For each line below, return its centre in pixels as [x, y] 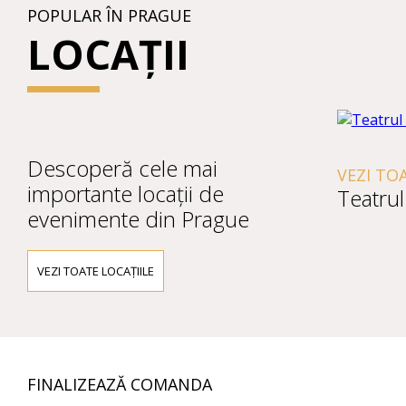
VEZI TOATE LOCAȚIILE [96, 271]
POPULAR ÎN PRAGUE [109, 15]
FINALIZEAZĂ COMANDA [120, 384]
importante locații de [126, 193]
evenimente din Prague [138, 219]
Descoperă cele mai [122, 168]
